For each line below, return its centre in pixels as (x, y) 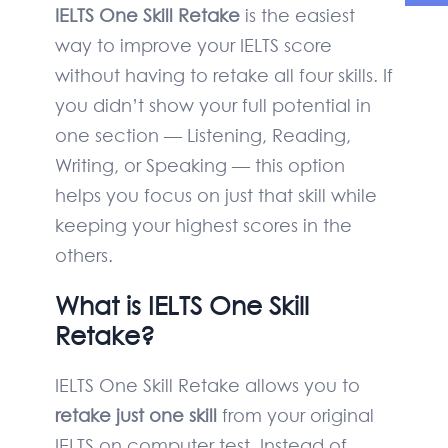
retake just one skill (136, 415)
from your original (295, 415)
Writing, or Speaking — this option (200, 165)
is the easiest (297, 15)
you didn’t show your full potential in (213, 105)
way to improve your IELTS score (193, 45)
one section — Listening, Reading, (203, 135)
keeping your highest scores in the (203, 225)
